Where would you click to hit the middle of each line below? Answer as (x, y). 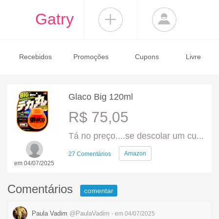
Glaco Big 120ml (101, 97)
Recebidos (35, 57)
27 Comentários (90, 154)
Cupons (147, 57)
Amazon (135, 153)
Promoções (91, 57)
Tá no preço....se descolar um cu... (136, 136)
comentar (99, 191)
